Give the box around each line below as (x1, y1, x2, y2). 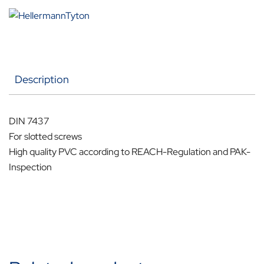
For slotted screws (9, 130, 82, 143)
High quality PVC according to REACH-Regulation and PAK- (9, 146, 250, 159)
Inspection (9, 161, 52, 174)
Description (15, 72, 69, 87)
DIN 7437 (9, 115, 49, 128)
